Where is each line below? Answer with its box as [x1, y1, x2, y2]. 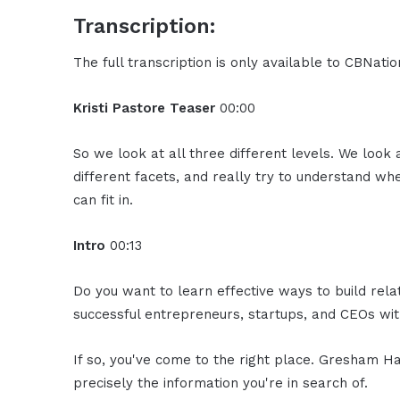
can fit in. [73, 192, 134, 209]
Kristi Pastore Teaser [73, 100, 221, 117]
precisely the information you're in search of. [73, 375, 369, 392]
